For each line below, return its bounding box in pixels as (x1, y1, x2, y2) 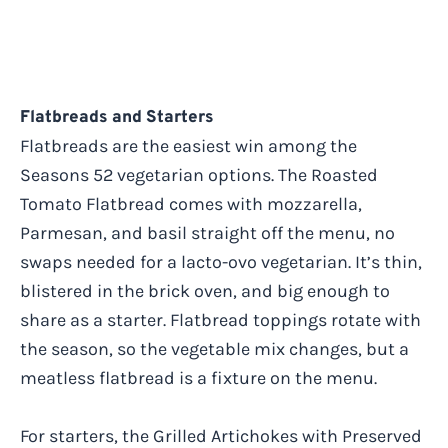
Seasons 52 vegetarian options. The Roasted (20, 164, 378, 187)
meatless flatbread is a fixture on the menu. (20, 367, 377, 390)
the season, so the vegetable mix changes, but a (20, 338, 409, 361)
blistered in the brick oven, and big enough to (20, 280, 390, 303)
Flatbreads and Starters (20, 107, 214, 130)
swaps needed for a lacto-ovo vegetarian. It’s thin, (20, 251, 422, 274)
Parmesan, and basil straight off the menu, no (20, 222, 395, 245)
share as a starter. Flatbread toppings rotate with (20, 309, 421, 332)
